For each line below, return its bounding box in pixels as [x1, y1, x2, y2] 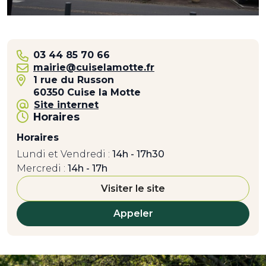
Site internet [34, 99, 99, 111]
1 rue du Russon [33, 74, 114, 86]
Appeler [113, 207, 153, 219]
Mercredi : [17, 163, 65, 175]
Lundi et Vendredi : [17, 148, 110, 160]
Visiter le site [101, 182, 165, 194]
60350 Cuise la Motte [33, 87, 141, 99]
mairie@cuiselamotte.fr [33, 62, 154, 74]
